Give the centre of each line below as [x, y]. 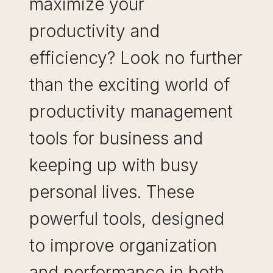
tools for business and [116, 138]
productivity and [94, 31]
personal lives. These [112, 192]
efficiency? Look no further [136, 58]
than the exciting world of [129, 84]
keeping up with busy [114, 165]
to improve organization [123, 245]
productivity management [131, 111]
